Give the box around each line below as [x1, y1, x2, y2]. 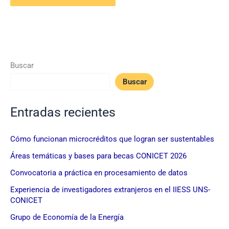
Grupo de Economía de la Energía [10, 212, 124, 222]
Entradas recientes [10, 105, 116, 120]
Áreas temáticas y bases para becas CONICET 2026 [10, 151, 187, 161]
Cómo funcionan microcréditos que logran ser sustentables [10, 134, 214, 144]
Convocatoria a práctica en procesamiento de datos [10, 168, 188, 177]
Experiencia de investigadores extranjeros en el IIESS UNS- [10, 185, 210, 194]
